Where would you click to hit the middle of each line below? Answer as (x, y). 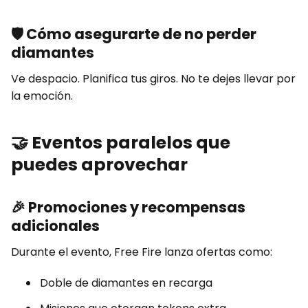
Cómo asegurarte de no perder (141, 34)
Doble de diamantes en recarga (126, 283)
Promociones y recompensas (137, 208)
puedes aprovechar (99, 165)
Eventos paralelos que (131, 143)
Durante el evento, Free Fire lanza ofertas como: (142, 252)
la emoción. (42, 96)
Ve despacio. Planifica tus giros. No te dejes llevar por (153, 79)
